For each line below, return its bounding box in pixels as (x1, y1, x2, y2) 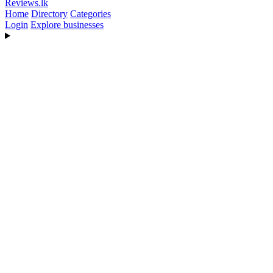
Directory (31, 9, 68, 19)
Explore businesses (30, 19, 104, 30)
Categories (70, 9, 111, 19)
